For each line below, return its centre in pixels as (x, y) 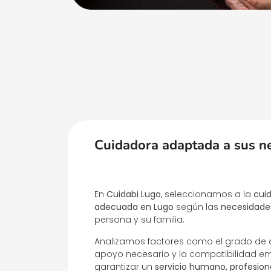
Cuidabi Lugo (134, 194)
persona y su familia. (139, 220)
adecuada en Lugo (134, 207)
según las (197, 207)
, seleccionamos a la (207, 194)
